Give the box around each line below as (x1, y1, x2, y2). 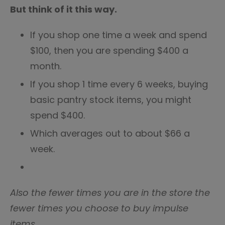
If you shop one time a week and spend (30, 29, 207, 41)
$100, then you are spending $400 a (30, 44, 188, 57)
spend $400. (30, 109, 85, 122)
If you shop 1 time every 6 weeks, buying (30, 78, 208, 90)
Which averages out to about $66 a (30, 127, 190, 140)
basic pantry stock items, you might (30, 93, 191, 106)
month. (30, 60, 61, 72)
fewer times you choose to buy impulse (10, 202, 188, 214)
